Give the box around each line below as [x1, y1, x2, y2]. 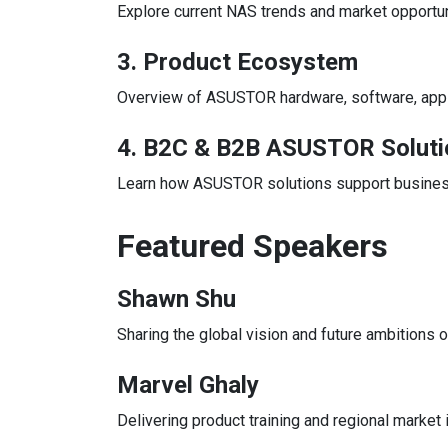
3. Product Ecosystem [117, 47, 358, 76]
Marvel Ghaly [117, 370, 259, 399]
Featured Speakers [117, 226, 388, 265]
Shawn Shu [117, 284, 236, 313]
